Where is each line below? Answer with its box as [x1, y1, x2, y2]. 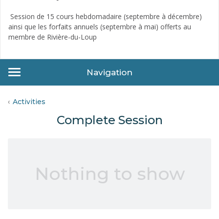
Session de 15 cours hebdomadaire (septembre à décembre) [8, 11, 202, 21]
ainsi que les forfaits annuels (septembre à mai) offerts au [8, 22, 191, 31]
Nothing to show [34, 162, 185, 184]
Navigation [87, 67, 132, 77]
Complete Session [56, 112, 163, 127]
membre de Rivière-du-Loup [8, 32, 97, 42]
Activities [13, 97, 45, 106]
